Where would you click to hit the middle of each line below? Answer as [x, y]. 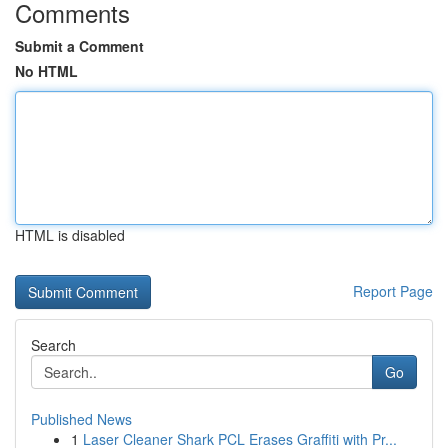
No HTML [46, 71]
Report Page [393, 291]
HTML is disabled [70, 235]
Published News [81, 419]
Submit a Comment [79, 46]
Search [53, 345]
